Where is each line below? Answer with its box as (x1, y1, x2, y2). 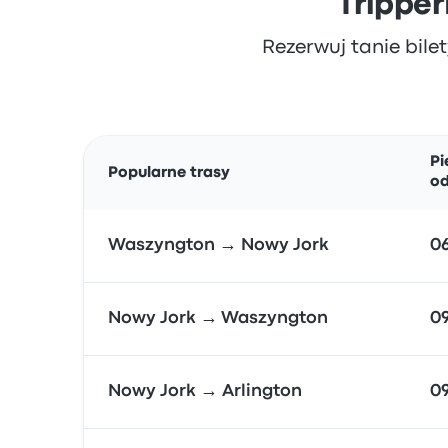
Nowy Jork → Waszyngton (108, 311, 328, 326)
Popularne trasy (108, 166, 230, 180)
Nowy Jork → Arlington (108, 384, 302, 399)
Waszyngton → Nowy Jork (108, 238, 329, 253)
